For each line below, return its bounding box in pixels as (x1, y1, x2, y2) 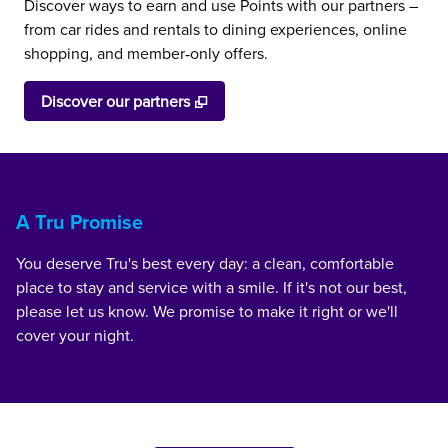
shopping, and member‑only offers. (24, 42, 268, 64)
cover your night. (16, 324, 134, 346)
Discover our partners (41, 90, 190, 112)
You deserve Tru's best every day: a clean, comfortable (16, 252, 394, 274)
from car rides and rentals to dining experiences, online (24, 18, 407, 40)
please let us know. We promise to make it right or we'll (16, 300, 398, 322)
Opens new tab (215, 89, 321, 111)
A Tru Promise (16, 207, 143, 236)
